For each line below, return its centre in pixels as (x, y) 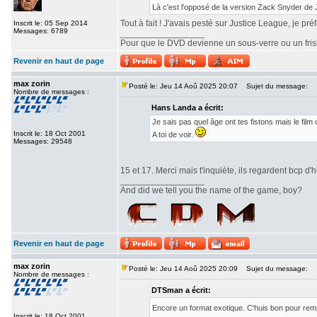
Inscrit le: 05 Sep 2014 (51, 23)
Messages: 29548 (43, 141)
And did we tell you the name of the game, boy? (211, 190)
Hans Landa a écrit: (188, 108)
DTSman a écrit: (181, 290)
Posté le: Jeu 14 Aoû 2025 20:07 (183, 86)
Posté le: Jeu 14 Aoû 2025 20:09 (183, 269)
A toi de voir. (174, 134)
